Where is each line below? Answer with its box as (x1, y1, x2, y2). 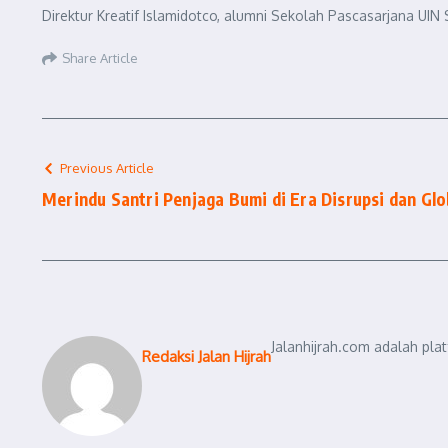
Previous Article (60, 160, 154, 176)
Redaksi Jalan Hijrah (142, 347, 271, 366)
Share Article (62, 49, 138, 66)
